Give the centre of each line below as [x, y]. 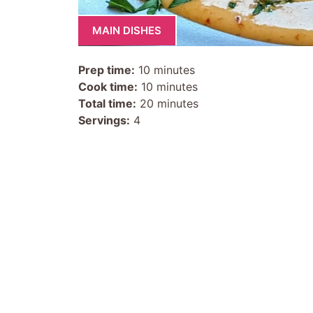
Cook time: [108, 86]
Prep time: [107, 70]
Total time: [107, 103]
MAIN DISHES [127, 30]
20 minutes [167, 103]
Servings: [104, 120]
